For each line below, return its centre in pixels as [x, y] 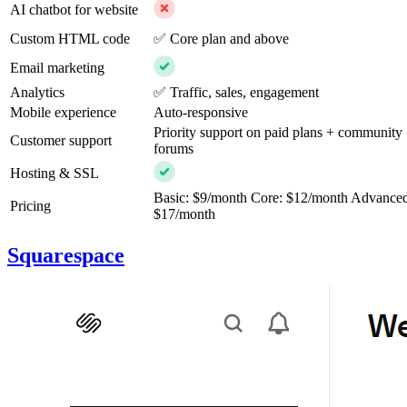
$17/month [184, 214]
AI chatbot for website [74, 10]
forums [174, 149]
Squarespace [66, 256]
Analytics [37, 93]
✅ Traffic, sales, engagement [236, 93]
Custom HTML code [70, 39]
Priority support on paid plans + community [278, 133]
